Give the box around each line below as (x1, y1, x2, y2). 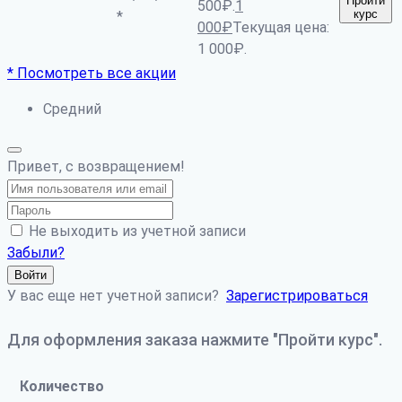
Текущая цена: (232, 19, 329, 37)
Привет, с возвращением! (7, 158, 185, 176)
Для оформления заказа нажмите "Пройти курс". (7, 330, 382, 350)
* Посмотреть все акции (7, 65, 176, 83)
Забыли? (7, 244, 65, 262)
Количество (19, 377, 104, 395)
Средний (43, 100, 101, 118)
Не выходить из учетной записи (29, 223, 246, 240)
